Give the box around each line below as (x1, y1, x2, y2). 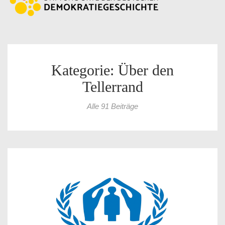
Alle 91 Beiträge (87, 102, 138, 111)
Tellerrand (82, 78, 143, 95)
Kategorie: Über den (51, 62, 174, 79)
